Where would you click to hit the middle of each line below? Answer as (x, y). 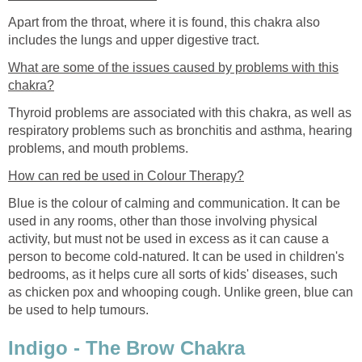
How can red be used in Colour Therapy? (126, 175)
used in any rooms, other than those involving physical (163, 221)
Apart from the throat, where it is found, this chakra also (164, 22)
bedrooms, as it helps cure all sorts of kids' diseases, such (173, 274)
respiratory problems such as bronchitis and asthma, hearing (180, 130)
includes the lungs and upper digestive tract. (134, 40)
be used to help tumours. (78, 309)
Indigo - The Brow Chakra (126, 348)
